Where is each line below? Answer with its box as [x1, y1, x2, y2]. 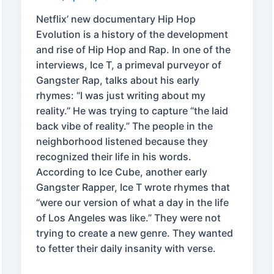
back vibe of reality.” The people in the [35, 120, 213, 133]
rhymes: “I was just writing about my [35, 89, 206, 102]
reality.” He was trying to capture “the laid [35, 105, 228, 117]
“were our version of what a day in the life [35, 196, 229, 209]
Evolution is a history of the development [35, 28, 228, 41]
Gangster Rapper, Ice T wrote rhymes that [35, 181, 230, 194]
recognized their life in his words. [35, 150, 191, 163]
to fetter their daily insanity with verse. [35, 242, 216, 255]
